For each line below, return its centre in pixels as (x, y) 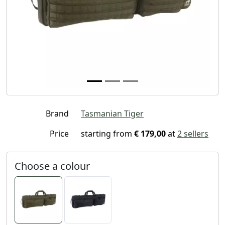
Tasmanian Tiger (112, 113)
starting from (107, 133)
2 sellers (193, 133)
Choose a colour (52, 166)
